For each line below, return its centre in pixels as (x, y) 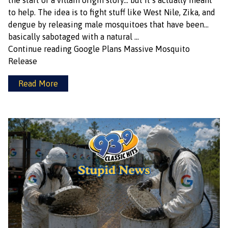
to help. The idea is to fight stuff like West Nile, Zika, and (112, 12)
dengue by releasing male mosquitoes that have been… (108, 24)
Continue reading (41, 49)
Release (23, 61)
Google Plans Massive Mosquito (132, 49)
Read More (38, 83)
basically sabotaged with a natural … (74, 37)
